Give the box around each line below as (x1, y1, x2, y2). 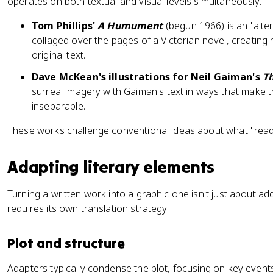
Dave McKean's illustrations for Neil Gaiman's (32, 70, 263, 83)
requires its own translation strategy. (7, 202, 169, 215)
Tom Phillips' (32, 19, 98, 32)
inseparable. (32, 99, 85, 113)
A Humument (97, 19, 163, 32)
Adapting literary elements (7, 157, 215, 177)
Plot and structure (7, 235, 125, 252)
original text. (32, 48, 86, 62)
